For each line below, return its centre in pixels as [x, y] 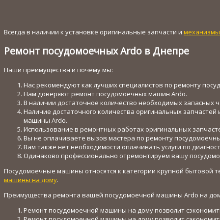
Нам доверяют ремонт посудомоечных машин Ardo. [105, 94]
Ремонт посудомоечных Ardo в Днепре [96, 51]
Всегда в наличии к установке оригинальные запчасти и [94, 32]
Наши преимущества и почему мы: [58, 69]
